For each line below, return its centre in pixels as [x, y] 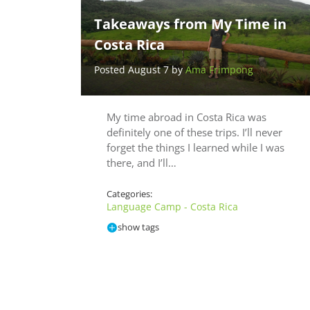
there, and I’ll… [142, 163]
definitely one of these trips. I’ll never [194, 133]
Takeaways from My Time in [190, 24]
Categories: [129, 194]
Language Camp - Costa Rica [172, 207]
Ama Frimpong [219, 70]
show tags [138, 227]
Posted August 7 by [139, 70]
